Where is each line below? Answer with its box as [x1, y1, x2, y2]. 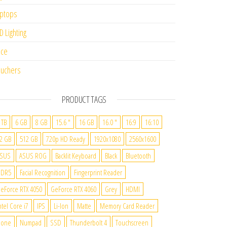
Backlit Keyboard [55, 150, 96, 161]
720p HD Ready [46, 134, 85, 144]
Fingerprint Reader [74, 167, 122, 177]
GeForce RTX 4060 [51, 184, 96, 194]
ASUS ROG [19, 150, 47, 161]
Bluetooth [126, 150, 151, 161]
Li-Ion [54, 201, 68, 211]
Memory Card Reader [100, 201, 155, 211]
